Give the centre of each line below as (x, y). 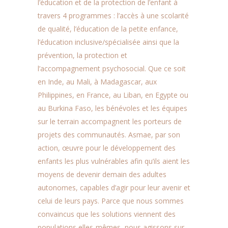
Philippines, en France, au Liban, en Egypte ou (113, 95)
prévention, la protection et (82, 55)
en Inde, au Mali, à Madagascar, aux (97, 82)
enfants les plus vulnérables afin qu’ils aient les (114, 161)
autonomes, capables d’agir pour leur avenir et (114, 188)
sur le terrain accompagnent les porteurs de (110, 121)
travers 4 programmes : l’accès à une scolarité (113, 16)
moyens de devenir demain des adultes (102, 174)
